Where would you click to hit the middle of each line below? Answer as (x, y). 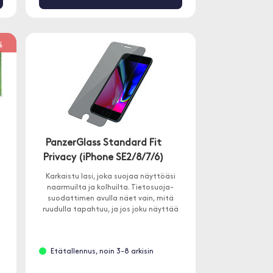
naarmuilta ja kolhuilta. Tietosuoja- (111, 188)
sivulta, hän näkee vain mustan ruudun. (111, 221)
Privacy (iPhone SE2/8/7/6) (103, 158)
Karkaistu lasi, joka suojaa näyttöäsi (110, 177)
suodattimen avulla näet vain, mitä (110, 199)
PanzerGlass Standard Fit (103, 143)
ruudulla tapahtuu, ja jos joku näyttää (110, 210)
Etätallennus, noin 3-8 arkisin (102, 252)
